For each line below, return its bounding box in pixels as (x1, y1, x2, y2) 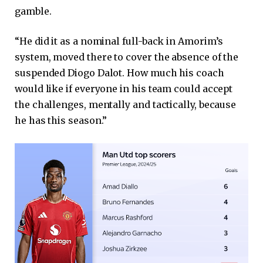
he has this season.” (15, 114, 107, 127)
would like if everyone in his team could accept (15, 83, 233, 95)
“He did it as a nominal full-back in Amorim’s (15, 35, 224, 48)
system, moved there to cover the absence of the (15, 51, 239, 63)
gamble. (15, 5, 52, 17)
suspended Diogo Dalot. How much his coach (15, 67, 224, 79)
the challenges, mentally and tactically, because (15, 99, 237, 111)
